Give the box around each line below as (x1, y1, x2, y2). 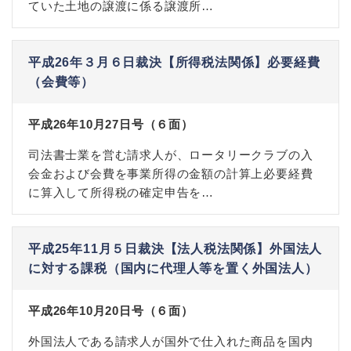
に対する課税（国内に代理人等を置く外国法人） (28, 262, 318, 275)
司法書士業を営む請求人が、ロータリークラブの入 (28, 148, 313, 161)
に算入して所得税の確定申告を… (28, 186, 214, 199)
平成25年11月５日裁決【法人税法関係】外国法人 (28, 242, 323, 255)
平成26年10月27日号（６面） (28, 118, 194, 131)
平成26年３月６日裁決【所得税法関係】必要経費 (28, 56, 320, 69)
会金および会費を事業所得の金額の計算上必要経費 (28, 167, 313, 180)
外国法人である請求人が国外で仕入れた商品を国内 (28, 335, 313, 348)
